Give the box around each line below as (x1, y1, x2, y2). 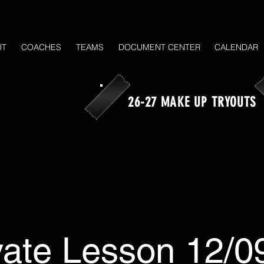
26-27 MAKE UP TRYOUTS (128, 94, 256, 110)
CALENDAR (214, 42, 258, 52)
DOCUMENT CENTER (118, 42, 200, 52)
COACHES (21, 42, 61, 52)
